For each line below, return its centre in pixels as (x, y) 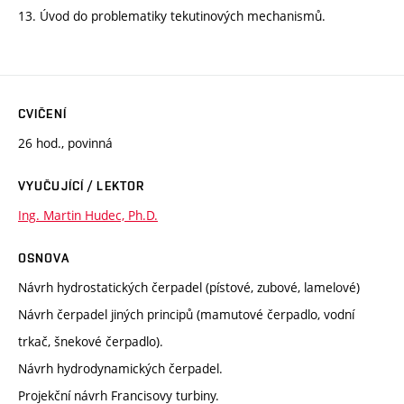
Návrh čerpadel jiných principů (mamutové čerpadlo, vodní (186, 314)
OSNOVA (44, 257)
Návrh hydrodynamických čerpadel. (120, 368)
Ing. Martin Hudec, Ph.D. (88, 215)
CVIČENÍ (42, 113)
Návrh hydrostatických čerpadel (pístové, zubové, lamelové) (189, 287)
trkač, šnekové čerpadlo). (91, 341)
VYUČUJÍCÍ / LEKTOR (82, 185)
